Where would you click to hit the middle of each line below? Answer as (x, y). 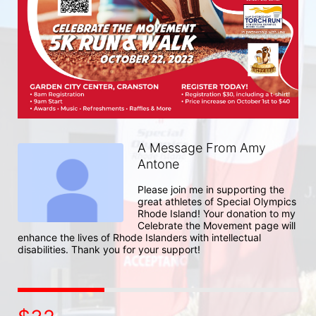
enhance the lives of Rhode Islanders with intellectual (139, 237)
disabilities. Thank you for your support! (109, 249)
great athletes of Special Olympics (217, 201)
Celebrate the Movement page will (217, 225)
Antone (158, 164)
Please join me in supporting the (211, 189)
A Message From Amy (202, 147)
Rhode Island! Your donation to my (217, 213)
